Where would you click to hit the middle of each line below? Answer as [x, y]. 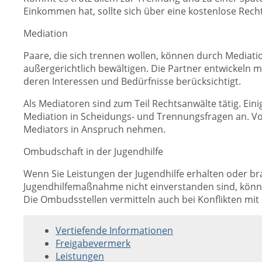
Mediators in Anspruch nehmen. [94, 129]
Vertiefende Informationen [114, 230]
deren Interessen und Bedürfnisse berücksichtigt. [132, 81]
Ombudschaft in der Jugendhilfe [93, 151]
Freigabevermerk [93, 243]
